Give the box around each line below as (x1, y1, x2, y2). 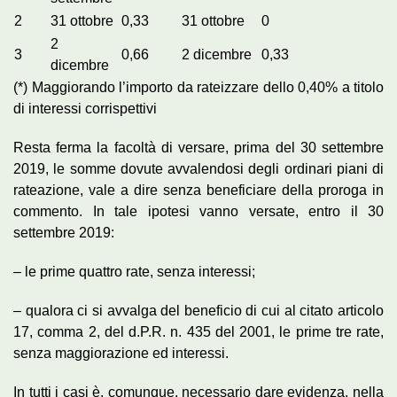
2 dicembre (182, 46, 252, 62)
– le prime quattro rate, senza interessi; (13, 263, 255, 279)
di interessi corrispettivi (13, 100, 157, 116)
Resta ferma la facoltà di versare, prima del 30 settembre (13, 139, 384, 155)
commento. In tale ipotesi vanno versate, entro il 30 (13, 203, 384, 219)
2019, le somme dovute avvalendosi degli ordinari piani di (13, 160, 384, 176)
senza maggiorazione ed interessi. (13, 345, 229, 361)
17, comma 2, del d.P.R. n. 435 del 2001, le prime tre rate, (13, 323, 384, 339)
